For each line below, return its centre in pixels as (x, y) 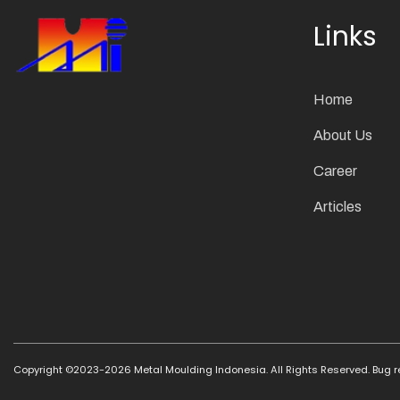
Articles (337, 207)
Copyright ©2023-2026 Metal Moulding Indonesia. (141, 370)
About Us (343, 136)
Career (335, 171)
